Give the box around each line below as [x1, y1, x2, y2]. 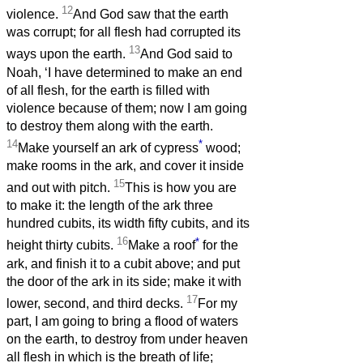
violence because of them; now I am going [6, 100, 247, 115]
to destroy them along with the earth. [6, 118, 213, 133]
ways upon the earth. [6, 47, 129, 62]
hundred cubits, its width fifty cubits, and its [6, 216, 250, 231]
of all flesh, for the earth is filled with [6, 83, 210, 97]
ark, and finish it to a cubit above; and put [6, 256, 240, 271]
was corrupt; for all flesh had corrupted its [6, 25, 241, 40]
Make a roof [128, 238, 195, 253]
